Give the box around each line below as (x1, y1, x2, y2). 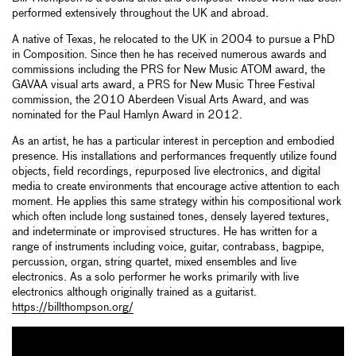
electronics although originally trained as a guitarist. (12, 286, 257, 298)
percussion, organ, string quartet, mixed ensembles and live (12, 256, 296, 268)
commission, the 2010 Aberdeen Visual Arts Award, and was (12, 94, 309, 106)
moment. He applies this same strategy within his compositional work (12, 195, 342, 207)
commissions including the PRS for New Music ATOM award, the (12, 64, 325, 75)
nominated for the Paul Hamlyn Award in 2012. (12, 109, 242, 121)
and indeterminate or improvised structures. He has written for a (12, 226, 317, 238)
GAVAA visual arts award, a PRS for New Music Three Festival (12, 79, 315, 91)
